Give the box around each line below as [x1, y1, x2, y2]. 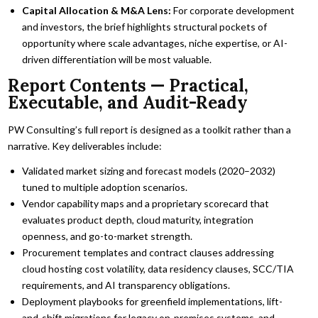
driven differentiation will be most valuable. [22, 53, 212, 65]
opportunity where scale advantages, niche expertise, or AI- [22, 36, 288, 49]
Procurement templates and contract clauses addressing [22, 246, 275, 259]
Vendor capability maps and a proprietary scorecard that [22, 197, 270, 210]
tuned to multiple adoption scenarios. [22, 181, 188, 194]
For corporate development [171, 4, 295, 16]
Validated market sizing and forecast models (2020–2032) [22, 165, 276, 177]
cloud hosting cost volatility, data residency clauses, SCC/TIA [22, 263, 295, 275]
